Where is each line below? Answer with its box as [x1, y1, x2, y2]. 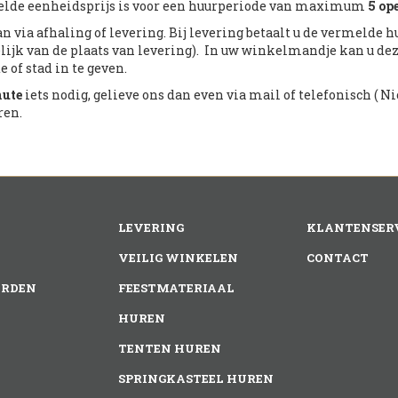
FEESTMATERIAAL [118, 280, 235, 296]
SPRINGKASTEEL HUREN [118, 370, 275, 386]
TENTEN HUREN [118, 340, 222, 356]
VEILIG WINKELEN [118, 250, 239, 266]
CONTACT [306, 250, 369, 266]
